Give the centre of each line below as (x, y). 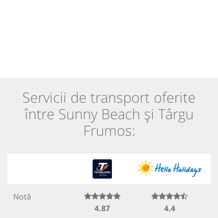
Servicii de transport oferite (109, 97)
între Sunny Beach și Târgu (109, 113)
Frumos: (109, 130)
